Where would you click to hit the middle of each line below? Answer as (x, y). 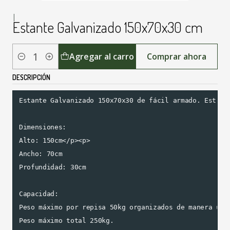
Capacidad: (39, 194)
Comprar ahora (177, 57)
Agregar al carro (102, 57)
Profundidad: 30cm (53, 167)
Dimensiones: (43, 127)
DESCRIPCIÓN (31, 78)
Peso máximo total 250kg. (66, 221)
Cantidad (28, 62)
